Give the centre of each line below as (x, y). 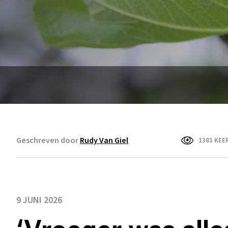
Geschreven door (48, 140)
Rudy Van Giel (104, 140)
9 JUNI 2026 (39, 200)
